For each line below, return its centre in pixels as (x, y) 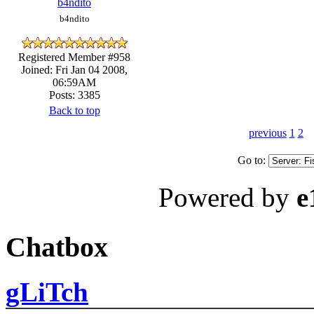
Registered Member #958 (74, 57)
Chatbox (57, 247)
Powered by (227, 197)
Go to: (253, 160)
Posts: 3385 (74, 95)
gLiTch (47, 292)
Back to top (74, 110)
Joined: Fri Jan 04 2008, (74, 69)
